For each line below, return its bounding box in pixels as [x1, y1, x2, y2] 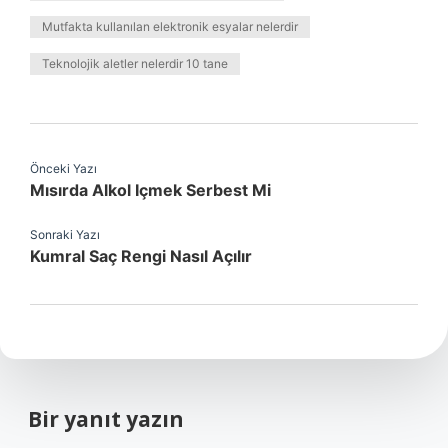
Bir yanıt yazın [28, 405, 184, 433]
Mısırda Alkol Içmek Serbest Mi [30, 180, 271, 200]
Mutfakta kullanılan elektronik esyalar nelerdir [42, 19, 298, 34]
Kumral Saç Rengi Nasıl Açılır [30, 246, 252, 266]
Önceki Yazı [30, 161, 97, 176]
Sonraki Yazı [30, 227, 100, 242]
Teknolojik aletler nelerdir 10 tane [42, 56, 228, 71]
